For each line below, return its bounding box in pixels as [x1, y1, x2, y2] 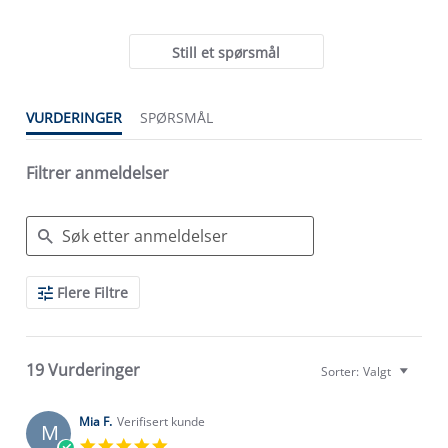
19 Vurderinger [26, 358, 140, 381]
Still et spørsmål [172, 43, 281, 62]
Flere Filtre [57, 282, 128, 302]
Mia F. [79, 412, 112, 430]
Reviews [25, 290, 79, 310]
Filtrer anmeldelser [26, 161, 169, 184]
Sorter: [321, 362, 359, 380]
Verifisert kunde [117, 412, 205, 430]
